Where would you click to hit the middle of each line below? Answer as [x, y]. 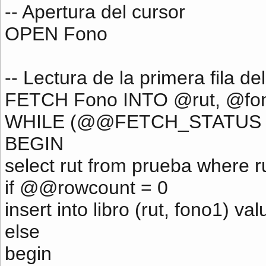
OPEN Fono [56, 34]
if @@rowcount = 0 [86, 188]
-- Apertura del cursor [95, 12]
